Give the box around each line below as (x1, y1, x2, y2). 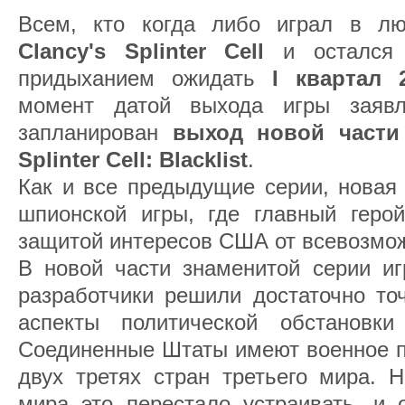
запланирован (18, 120, 173, 145)
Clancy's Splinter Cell (18, 39, 265, 63)
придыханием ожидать (18, 66, 272, 90)
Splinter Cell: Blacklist (18, 147, 248, 172)
